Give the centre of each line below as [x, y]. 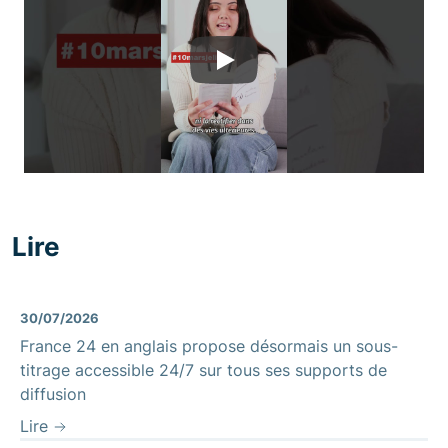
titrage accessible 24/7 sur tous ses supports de [203, 369]
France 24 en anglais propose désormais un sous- [209, 345]
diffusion [53, 393]
